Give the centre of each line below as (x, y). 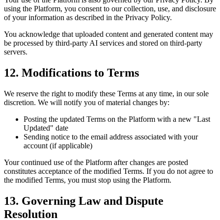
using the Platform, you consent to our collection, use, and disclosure (110, 9)
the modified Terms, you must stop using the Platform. (88, 180)
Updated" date (46, 128)
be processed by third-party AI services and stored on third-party (103, 43)
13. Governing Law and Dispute (84, 201)
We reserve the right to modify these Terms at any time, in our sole (106, 93)
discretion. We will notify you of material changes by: (87, 102)
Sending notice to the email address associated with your (111, 137)
